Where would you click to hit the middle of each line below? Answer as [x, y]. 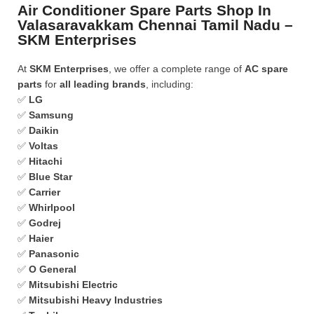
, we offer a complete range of [177, 69]
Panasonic [54, 254]
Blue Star [50, 177]
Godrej [45, 223]
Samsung [51, 115]
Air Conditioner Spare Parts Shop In [144, 10]
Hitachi [46, 161]
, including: [170, 84]
